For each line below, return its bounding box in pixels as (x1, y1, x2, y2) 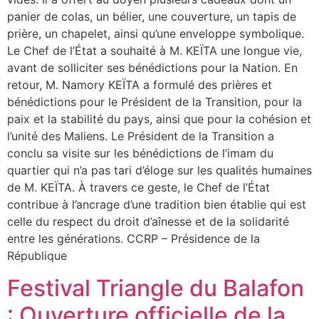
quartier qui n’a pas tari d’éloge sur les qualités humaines (7, 163, 312, 178)
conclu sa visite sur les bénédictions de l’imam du (7, 146, 273, 161)
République (7, 249, 85, 263)
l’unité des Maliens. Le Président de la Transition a (7, 129, 274, 144)
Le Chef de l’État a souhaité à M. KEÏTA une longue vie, (7, 43, 302, 58)
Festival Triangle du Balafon (7, 273, 304, 302)
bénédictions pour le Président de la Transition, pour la (7, 95, 302, 110)
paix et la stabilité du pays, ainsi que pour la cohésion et (7, 112, 311, 127)
